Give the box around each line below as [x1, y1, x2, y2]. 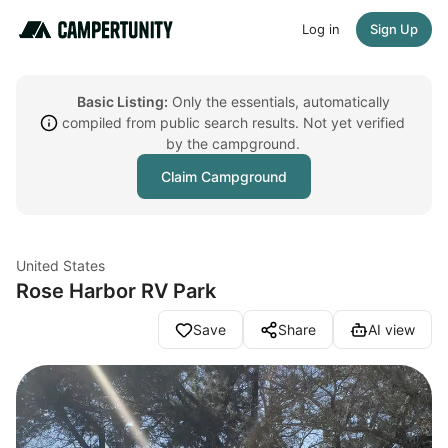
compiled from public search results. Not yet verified [61, 114, 405, 131]
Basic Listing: [76, 93, 168, 110]
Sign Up [370, 21, 418, 37]
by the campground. [166, 135, 300, 152]
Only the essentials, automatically [167, 93, 390, 110]
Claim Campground [161, 168, 287, 185]
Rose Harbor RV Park [16, 279, 216, 303]
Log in [302, 21, 340, 37]
